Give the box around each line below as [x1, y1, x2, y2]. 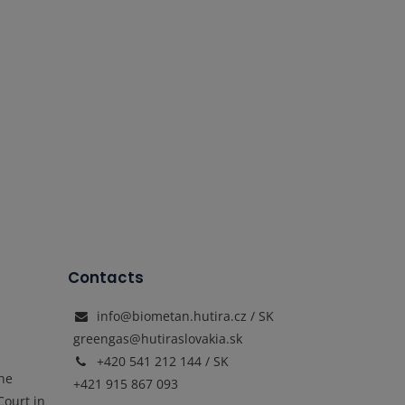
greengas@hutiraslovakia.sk [72, 330, 242, 348]
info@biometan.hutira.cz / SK [97, 307, 275, 325]
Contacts [68, 266, 145, 288]
